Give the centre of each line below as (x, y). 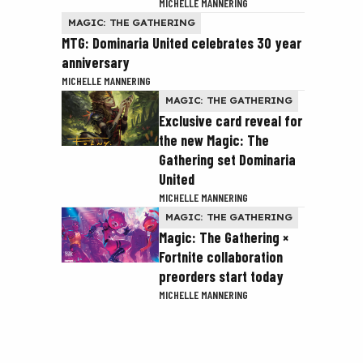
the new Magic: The (214, 140)
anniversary (96, 62)
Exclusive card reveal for (231, 121)
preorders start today (221, 276)
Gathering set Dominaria (227, 160)
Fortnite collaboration (221, 257)
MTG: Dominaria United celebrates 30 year (181, 43)
